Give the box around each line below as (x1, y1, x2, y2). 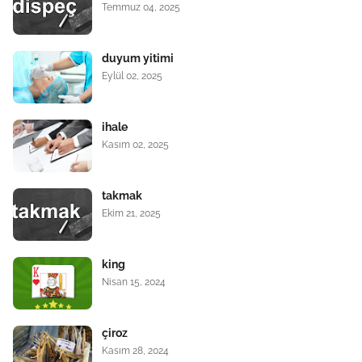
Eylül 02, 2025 (102, 69, 162, 82)
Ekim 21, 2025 (102, 207, 161, 219)
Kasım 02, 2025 (102, 138, 169, 150)
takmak (102, 188, 142, 202)
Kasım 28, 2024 (102, 344, 169, 356)
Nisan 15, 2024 (102, 276, 166, 288)
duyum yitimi (102, 51, 174, 65)
